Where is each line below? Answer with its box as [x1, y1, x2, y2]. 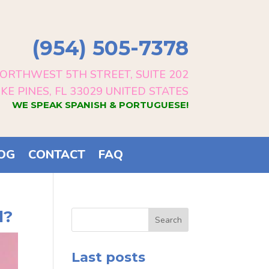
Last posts [71, 249, 146, 265]
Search [154, 214, 182, 226]
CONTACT [28, 146, 85, 163]
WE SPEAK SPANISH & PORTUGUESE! [11, 99, 189, 110]
